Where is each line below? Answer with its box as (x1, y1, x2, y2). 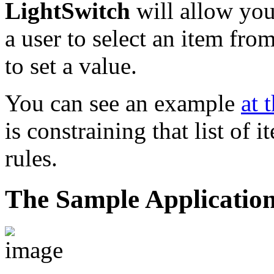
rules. (5, 144, 57, 171)
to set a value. (5, 52, 137, 79)
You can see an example (5, 89, 241, 116)
